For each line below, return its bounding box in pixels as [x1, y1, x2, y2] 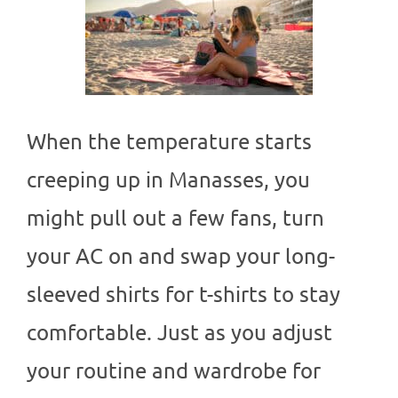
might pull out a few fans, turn [27, 204, 324, 231]
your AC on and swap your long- [27, 243, 335, 269]
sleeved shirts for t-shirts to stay [27, 281, 340, 307]
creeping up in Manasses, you [27, 166, 310, 193]
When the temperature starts [27, 128, 312, 155]
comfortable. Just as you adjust [27, 319, 332, 346]
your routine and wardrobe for [27, 357, 321, 384]
